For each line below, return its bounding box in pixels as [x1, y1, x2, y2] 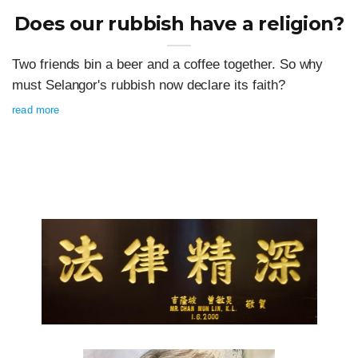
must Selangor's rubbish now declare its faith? [12, 78, 285, 93]
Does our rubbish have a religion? [14, 12, 344, 36]
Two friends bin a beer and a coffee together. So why [12, 57, 324, 73]
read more [12, 104, 60, 117]
